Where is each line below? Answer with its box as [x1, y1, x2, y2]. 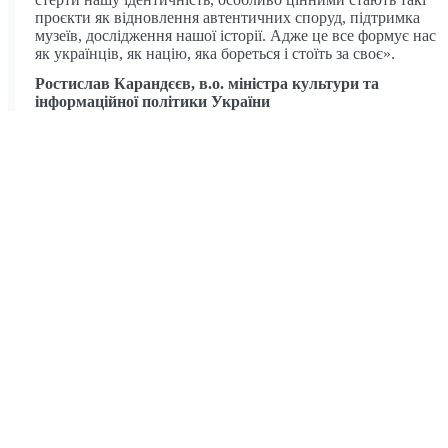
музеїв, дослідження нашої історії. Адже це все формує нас [35, 26, 436, 44]
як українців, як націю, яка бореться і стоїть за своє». [35, 44, 395, 62]
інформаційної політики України [35, 92, 270, 110]
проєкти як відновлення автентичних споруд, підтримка [35, 8, 420, 26]
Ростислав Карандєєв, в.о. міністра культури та [35, 74, 379, 92]
